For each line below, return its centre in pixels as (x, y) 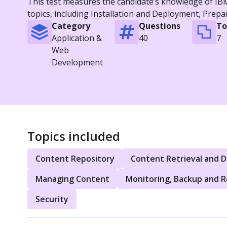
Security (52, 199)
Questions (159, 26)
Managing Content (72, 179)
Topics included (73, 136)
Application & (77, 38)
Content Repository (75, 158)
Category (71, 26)
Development (77, 62)
